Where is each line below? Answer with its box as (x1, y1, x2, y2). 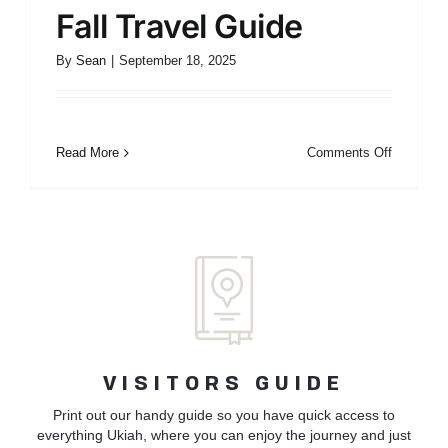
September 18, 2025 (119, 53, 236, 68)
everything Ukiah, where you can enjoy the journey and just (37, 426, 411, 443)
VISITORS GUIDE (103, 374, 345, 395)
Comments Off (307, 145, 392, 160)
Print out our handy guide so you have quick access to (53, 406, 395, 423)
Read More (56, 145, 119, 160)
